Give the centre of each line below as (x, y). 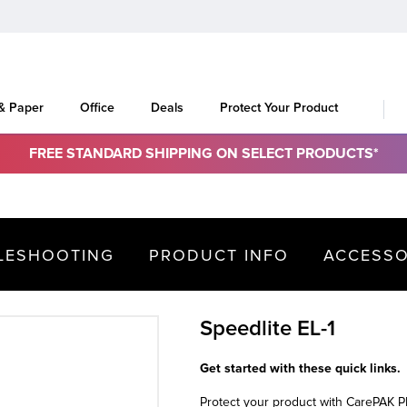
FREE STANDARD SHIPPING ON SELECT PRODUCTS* (203, 153)
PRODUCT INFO (219, 255)
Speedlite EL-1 (268, 329)
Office (97, 108)
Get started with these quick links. (300, 368)
